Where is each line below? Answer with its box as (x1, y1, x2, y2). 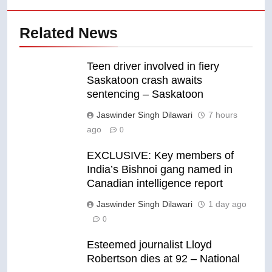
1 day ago (208, 199, 246, 209)
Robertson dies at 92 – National (87, 252, 240, 265)
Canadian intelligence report (87, 177, 223, 189)
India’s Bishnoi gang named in (87, 163, 233, 175)
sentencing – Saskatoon (87, 87, 203, 100)
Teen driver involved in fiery (87, 59, 219, 72)
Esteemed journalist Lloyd (87, 238, 212, 251)
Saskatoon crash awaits (87, 73, 202, 86)
